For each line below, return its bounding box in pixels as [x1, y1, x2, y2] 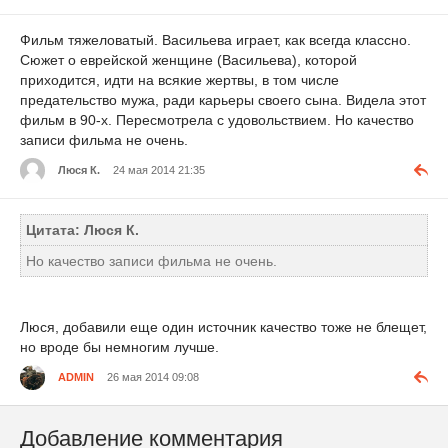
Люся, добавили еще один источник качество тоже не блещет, [20, 318, 427, 335]
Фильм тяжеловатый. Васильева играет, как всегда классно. [20, 32, 411, 49]
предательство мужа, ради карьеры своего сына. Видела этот [20, 92, 426, 109]
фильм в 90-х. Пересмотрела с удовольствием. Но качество [20, 112, 414, 129]
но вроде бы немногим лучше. [20, 338, 219, 355]
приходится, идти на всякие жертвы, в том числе [20, 72, 339, 89]
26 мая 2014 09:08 [107, 371, 199, 384]
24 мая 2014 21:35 [113, 164, 205, 177]
